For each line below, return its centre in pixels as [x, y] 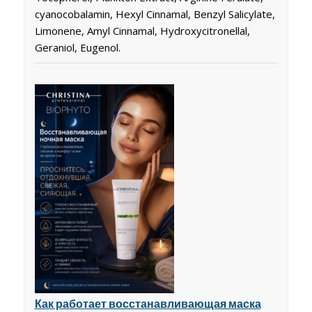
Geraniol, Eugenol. [77, 47]
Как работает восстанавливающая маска [148, 303]
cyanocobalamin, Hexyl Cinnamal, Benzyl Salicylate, [155, 14]
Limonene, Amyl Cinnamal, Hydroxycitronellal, [142, 30]
